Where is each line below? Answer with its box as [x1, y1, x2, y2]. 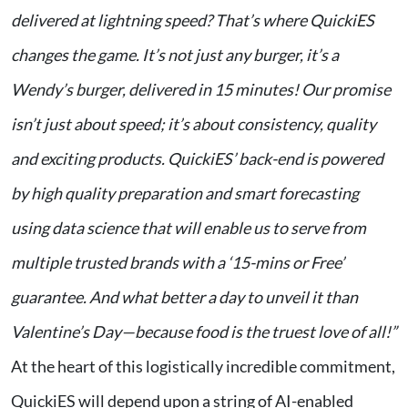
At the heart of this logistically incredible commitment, [11, 356, 395, 377]
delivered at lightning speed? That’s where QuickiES [11, 10, 374, 31]
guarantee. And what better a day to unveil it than [11, 287, 358, 308]
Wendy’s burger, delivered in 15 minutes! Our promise [11, 79, 391, 100]
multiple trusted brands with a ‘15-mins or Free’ [11, 252, 344, 273]
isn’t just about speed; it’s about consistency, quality [11, 114, 376, 135]
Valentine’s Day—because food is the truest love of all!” [11, 321, 397, 342]
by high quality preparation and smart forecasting [11, 183, 359, 204]
